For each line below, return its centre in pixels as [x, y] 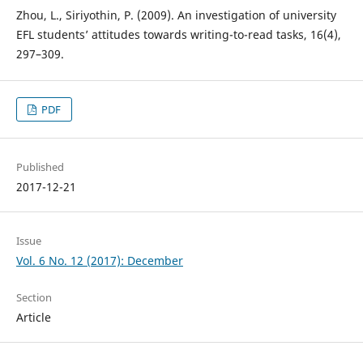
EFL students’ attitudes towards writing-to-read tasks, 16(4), [178, 35]
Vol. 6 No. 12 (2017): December [99, 261]
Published [40, 167]
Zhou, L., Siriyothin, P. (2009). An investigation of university [176, 15]
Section [34, 298]
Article [33, 318]
